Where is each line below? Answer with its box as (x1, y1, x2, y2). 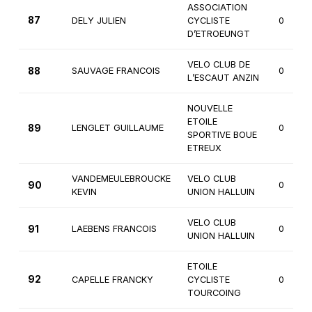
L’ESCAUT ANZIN (187, 72, 259, 84)
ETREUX (187, 143, 221, 154)
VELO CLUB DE (187, 59, 250, 70)
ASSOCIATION (187, 2, 247, 13)
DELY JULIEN (71, 15, 126, 26)
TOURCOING (187, 288, 241, 299)
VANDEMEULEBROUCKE (71, 173, 171, 185)
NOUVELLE (187, 103, 233, 114)
